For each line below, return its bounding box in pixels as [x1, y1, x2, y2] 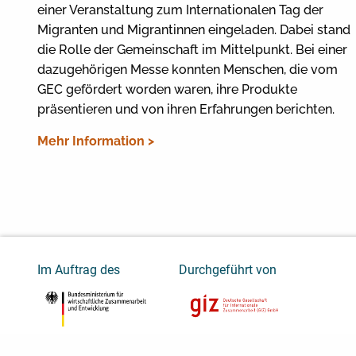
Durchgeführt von [178, 262, 277, 277]
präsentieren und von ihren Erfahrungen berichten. [37, 101, 335, 117]
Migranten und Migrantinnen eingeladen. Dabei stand [37, 21, 350, 37]
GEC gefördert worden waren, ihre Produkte [37, 81, 297, 97]
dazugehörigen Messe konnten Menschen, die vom [37, 61, 338, 77]
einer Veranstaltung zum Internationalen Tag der [37, 2, 323, 17]
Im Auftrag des [37, 262, 120, 277]
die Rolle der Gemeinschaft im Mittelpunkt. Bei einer [37, 41, 347, 57]
